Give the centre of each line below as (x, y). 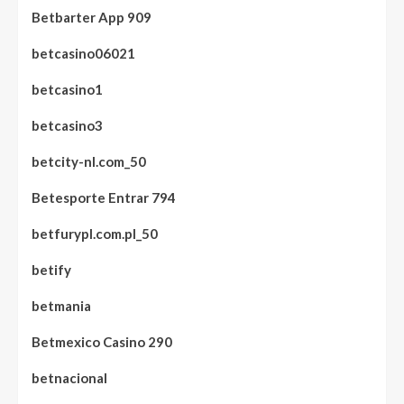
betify (51, 270)
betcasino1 (67, 89)
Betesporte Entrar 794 (104, 197)
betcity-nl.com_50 (89, 161)
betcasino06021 (83, 53)
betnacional (69, 378)
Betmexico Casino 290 (102, 342)
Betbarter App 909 (92, 17)
